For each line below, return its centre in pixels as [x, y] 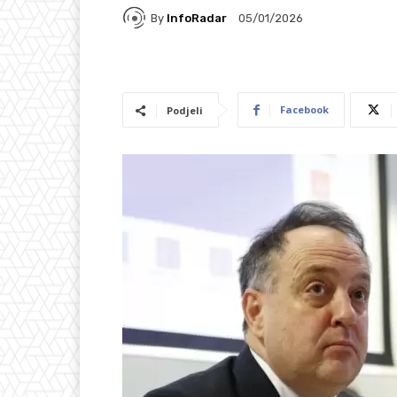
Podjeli [185, 111]
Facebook [304, 110]
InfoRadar [197, 18]
